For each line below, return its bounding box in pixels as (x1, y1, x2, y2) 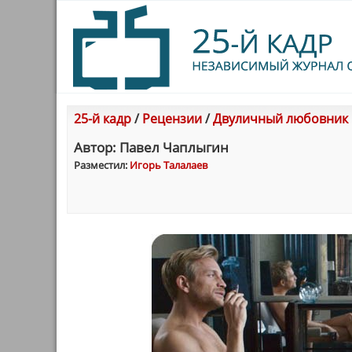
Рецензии (142, 110, 202, 127)
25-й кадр (74, 110, 131, 127)
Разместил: (74, 158, 130, 172)
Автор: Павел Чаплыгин (74, 138, 229, 156)
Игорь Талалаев (130, 158, 207, 172)
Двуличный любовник (213, 110, 348, 127)
